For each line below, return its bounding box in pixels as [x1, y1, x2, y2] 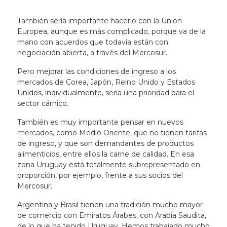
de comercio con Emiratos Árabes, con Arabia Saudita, [17, 211, 206, 220]
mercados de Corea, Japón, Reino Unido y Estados [17, 78, 195, 87]
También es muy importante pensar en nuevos [17, 118, 183, 127]
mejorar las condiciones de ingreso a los [36, 67, 176, 76]
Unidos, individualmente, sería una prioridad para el [17, 88, 194, 97]
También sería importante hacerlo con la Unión [17, 16, 182, 25]
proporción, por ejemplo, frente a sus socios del [17, 171, 183, 180]
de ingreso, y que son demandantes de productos [17, 139, 194, 148]
